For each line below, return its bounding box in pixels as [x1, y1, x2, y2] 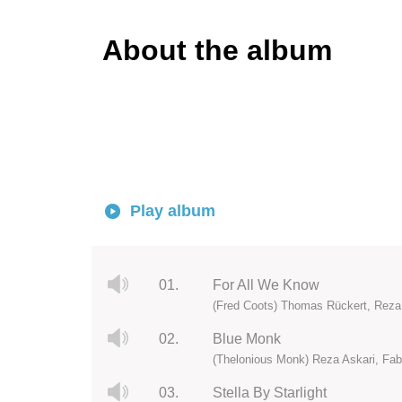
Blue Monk [212, 331, 281, 347]
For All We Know [212, 277, 319, 293]
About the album [102, 34, 332, 66]
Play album [130, 202, 215, 220]
